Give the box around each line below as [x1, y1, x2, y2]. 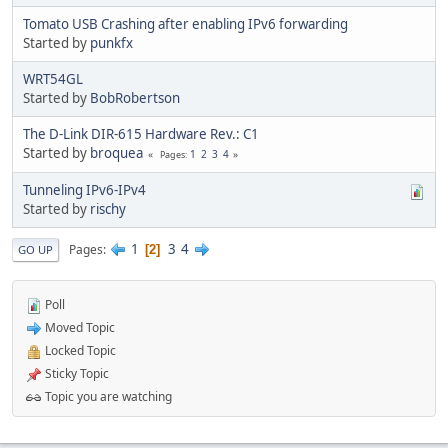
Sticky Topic [42, 365, 109, 383]
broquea [90, 144, 143, 163]
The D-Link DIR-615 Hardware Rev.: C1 [23, 125, 259, 144]
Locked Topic [42, 342, 116, 360]
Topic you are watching [42, 388, 172, 406]
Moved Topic [42, 319, 115, 337]
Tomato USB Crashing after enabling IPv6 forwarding [23, 15, 348, 34]
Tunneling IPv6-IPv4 [23, 181, 146, 200]
